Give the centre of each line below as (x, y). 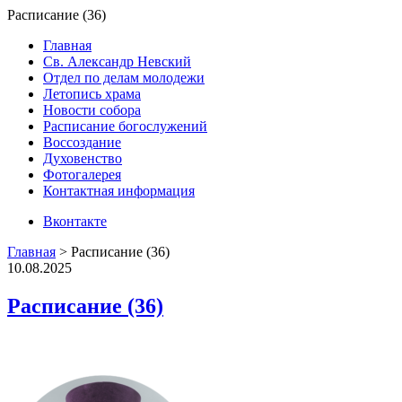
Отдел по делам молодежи (124, 78)
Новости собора (92, 110)
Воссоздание (82, 142)
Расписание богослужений (125, 126)
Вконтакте (75, 221)
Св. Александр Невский (117, 61)
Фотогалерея (82, 175)
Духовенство (83, 158)
